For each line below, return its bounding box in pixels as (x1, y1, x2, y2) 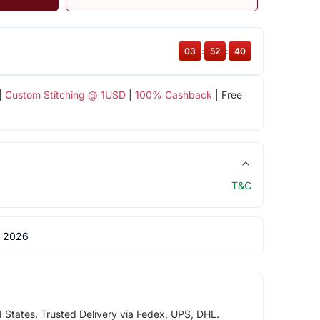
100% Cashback (134, 88, 212, 101)
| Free (211, 88, 242, 101)
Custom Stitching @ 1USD (4, 88, 126, 101)
